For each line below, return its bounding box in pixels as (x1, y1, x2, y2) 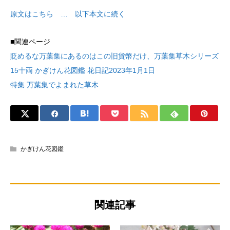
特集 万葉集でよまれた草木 (10, 80, 99, 89)
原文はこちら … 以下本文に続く (10, 9, 125, 18)
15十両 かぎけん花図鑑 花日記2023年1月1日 (10, 66, 155, 74)
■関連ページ (10, 37, 50, 46)
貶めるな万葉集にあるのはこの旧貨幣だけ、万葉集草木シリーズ (10, 51, 219, 60)
